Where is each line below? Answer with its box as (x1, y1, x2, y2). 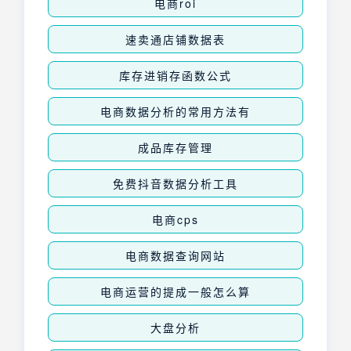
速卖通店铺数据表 (125, 31, 226, 48)
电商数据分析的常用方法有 (100, 103, 251, 120)
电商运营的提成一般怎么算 (100, 284, 251, 300)
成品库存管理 (138, 139, 213, 156)
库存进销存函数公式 (119, 67, 232, 84)
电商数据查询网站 (125, 248, 226, 264)
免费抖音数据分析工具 (113, 175, 238, 192)
